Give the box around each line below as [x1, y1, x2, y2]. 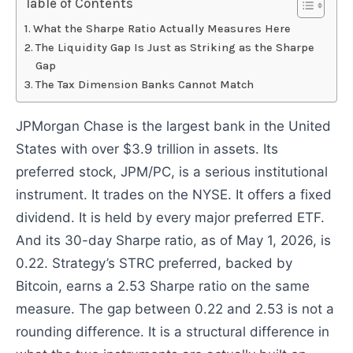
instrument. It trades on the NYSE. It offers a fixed [16, 186, 333, 203]
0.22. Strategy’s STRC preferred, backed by [16, 255, 293, 271]
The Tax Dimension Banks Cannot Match [35, 77, 254, 91]
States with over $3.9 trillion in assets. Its [16, 140, 279, 157]
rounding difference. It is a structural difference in [16, 323, 330, 340]
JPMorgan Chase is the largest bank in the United [16, 117, 332, 134]
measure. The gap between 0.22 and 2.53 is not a [16, 300, 335, 317]
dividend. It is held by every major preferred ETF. [16, 209, 325, 225]
